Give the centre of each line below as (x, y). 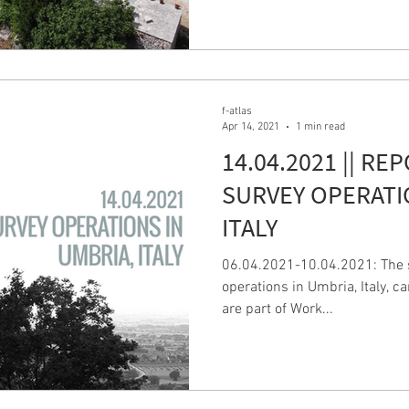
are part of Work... (278, 309)
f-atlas (237, 111)
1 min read (320, 126)
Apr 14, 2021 (251, 126)
